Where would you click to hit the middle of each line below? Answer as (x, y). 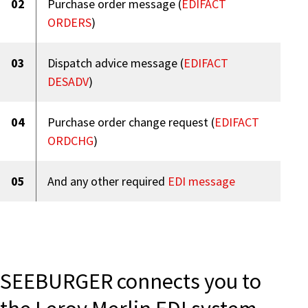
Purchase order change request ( (131, 122)
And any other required (108, 181)
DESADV (68, 81)
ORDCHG (70, 140)
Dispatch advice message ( (115, 63)
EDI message (201, 181)
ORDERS (69, 22)
